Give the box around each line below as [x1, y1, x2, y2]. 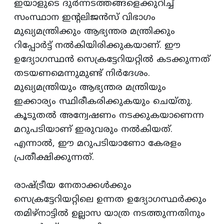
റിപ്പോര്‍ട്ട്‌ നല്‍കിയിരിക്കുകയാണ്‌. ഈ [14, 40, 180, 52]
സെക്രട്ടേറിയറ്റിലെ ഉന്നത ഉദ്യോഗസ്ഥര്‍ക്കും [14, 194, 206, 206]
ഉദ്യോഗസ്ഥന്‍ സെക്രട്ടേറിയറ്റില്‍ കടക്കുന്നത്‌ [14, 54, 210, 66]
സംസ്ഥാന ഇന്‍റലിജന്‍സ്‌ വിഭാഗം [14, 12, 155, 24]
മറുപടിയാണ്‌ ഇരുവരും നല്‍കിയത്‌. [14, 124, 172, 136]
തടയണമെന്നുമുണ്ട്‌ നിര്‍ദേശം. [14, 68, 150, 80]
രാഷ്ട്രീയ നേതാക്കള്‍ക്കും [14, 180, 131, 192]
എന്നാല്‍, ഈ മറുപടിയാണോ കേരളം [14, 138, 181, 150]
